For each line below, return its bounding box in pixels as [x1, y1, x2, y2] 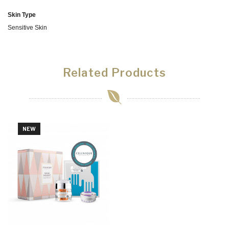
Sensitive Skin [8, 24, 47, 31]
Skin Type [8, 11, 36, 19]
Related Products [63, 65, 166, 79]
